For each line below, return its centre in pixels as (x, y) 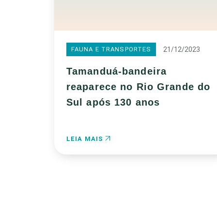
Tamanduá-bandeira (117, 71)
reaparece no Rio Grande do (139, 87)
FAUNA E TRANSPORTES (111, 49)
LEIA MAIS (86, 139)
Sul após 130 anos (113, 102)
